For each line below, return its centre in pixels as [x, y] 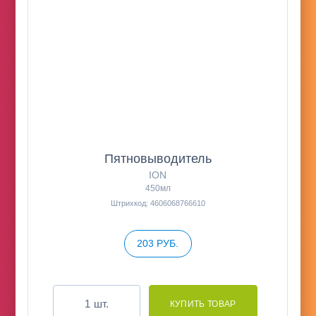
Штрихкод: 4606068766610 [158, 203]
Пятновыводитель [158, 159]
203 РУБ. [158, 244]
